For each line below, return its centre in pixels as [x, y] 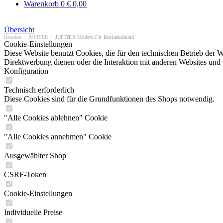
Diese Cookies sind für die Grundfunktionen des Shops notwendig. [109, 99]
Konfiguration [26, 71]
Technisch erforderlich [39, 90]
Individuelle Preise [33, 212]
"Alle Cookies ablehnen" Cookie [56, 118]
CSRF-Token [25, 174]
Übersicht [19, 30]
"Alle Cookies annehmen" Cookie [58, 137]
